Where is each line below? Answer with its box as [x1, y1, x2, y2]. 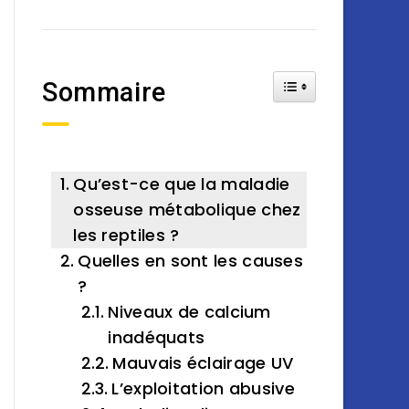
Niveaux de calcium [108, 300, 271, 323]
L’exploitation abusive [111, 377, 295, 400]
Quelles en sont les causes [78, 249, 304, 272]
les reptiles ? [73, 224, 180, 246]
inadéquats [108, 326, 205, 349]
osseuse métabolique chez [73, 198, 301, 221]
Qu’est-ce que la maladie [73, 173, 290, 195]
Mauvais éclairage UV [112, 351, 294, 374]
